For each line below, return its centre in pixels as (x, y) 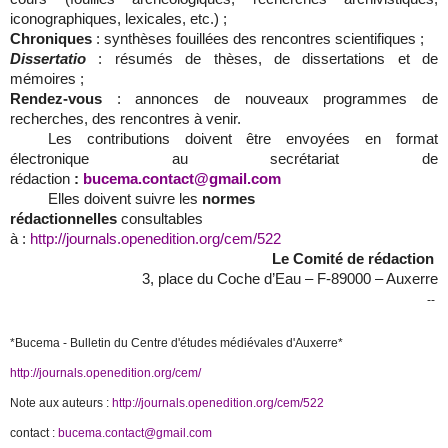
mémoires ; (47, 79)
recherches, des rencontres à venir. (130, 119)
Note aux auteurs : (61, 403)
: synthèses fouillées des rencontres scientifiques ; (260, 39)
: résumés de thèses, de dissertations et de (268, 59)
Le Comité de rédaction (355, 259)
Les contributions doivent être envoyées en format (242, 139)
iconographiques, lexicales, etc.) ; (118, 19)
